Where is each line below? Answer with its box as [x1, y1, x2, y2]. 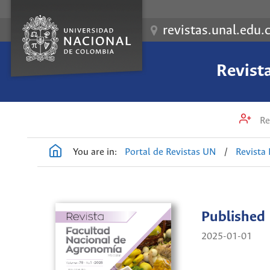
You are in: [73, 146, 117, 157]
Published [201, 209, 266, 226]
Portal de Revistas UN [125, 146, 217, 157]
